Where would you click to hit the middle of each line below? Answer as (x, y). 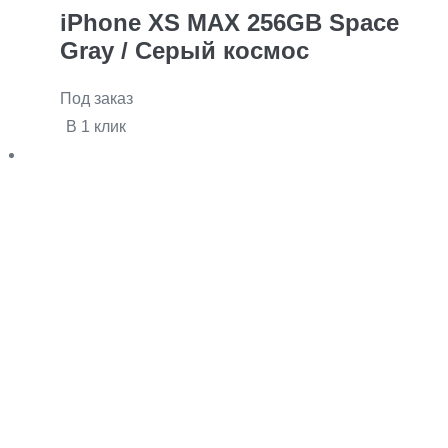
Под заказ (96, 99)
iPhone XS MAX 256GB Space (229, 23)
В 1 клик (96, 127)
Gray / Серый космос (184, 51)
